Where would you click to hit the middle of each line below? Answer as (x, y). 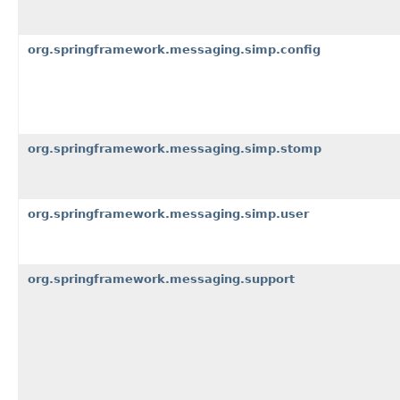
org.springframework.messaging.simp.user (168, 213)
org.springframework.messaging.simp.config (174, 49)
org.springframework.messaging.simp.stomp (175, 148)
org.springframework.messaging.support (161, 279)
